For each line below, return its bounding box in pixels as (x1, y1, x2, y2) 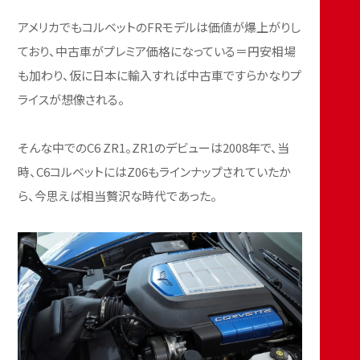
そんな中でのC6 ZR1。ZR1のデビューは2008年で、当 (18, 139, 290, 157)
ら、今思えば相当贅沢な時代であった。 (18, 187, 218, 205)
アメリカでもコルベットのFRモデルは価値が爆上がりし (18, 18, 301, 36)
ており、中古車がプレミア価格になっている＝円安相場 (18, 43, 297, 60)
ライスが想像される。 (18, 91, 125, 108)
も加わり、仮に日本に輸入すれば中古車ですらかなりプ (18, 67, 302, 84)
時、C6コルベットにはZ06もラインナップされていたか (18, 163, 292, 181)
